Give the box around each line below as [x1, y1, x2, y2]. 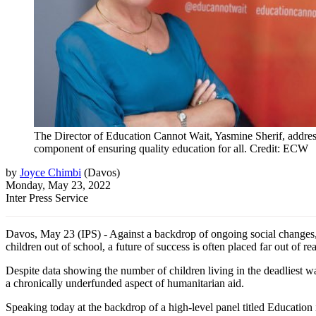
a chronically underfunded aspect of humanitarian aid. [6, 276, 244, 289]
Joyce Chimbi [20, 166, 81, 178]
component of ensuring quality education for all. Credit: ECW [34, 142, 308, 154]
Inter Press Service [6, 191, 88, 204]
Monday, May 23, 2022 [6, 178, 111, 191]
